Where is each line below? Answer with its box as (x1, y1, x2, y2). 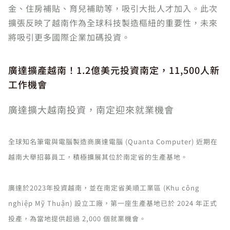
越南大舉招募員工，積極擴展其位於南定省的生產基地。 (8, 152, 188, 162)
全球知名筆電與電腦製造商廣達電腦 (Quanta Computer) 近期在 (8, 137, 218, 146)
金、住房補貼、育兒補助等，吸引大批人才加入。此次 (8, 2, 218, 14)
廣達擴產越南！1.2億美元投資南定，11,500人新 (8, 63, 220, 76)
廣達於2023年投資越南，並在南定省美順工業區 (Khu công (8, 183, 199, 193)
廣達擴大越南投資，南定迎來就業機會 (8, 103, 174, 116)
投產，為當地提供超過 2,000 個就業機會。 (8, 214, 146, 223)
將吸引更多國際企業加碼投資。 (8, 31, 130, 43)
